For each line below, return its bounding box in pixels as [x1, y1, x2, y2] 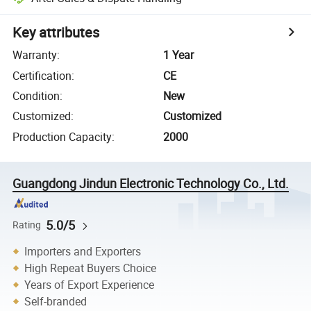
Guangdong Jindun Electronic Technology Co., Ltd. [12, 174, 289, 192]
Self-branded [24, 294, 87, 309]
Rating [12, 218, 42, 231]
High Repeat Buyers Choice [24, 260, 157, 276]
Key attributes [12, 23, 100, 42]
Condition [12, 87, 60, 103]
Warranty [12, 47, 58, 63]
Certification [12, 67, 72, 83]
